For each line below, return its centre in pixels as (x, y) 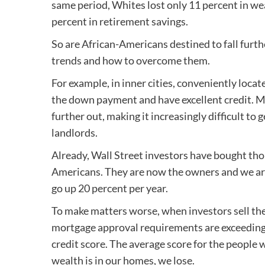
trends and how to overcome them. (131, 60)
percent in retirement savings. (120, 21)
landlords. (75, 132)
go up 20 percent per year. (110, 188)
